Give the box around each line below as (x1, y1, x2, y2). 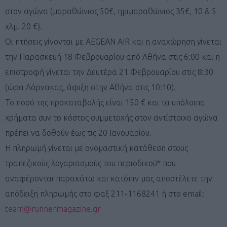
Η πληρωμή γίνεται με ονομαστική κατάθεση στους (5, 143, 188, 153)
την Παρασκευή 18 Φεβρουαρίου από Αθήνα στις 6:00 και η (5, 52, 220, 61)
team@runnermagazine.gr (5, 204, 101, 213)
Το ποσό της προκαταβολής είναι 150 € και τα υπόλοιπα (5, 97, 205, 107)
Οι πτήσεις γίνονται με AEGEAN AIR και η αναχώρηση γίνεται (5, 36, 221, 46)
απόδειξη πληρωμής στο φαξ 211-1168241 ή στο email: (5, 188, 204, 198)
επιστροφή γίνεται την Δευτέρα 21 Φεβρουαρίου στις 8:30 (5, 67, 213, 77)
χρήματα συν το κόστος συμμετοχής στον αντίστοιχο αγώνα (5, 112, 218, 122)
